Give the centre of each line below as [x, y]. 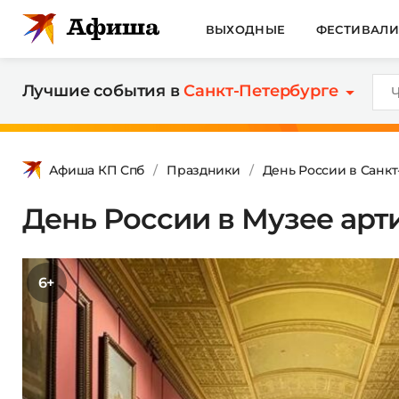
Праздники [204, 170]
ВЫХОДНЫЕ [245, 29]
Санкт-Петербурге [261, 91]
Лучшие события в [103, 91]
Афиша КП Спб [97, 170]
